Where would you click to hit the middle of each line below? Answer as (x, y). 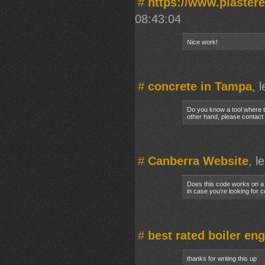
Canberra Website (198, 161)
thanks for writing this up (222, 258)
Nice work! (202, 42)
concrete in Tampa (200, 86)
